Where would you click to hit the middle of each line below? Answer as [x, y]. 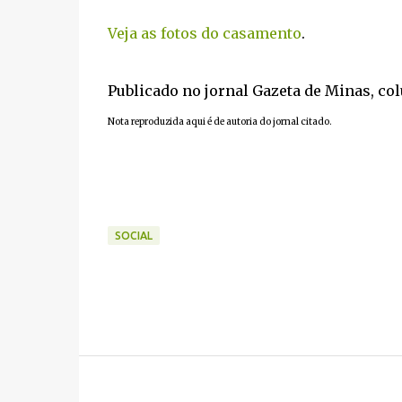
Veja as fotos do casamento [204, 33]
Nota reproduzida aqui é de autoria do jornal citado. [219, 122]
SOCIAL [133, 236]
